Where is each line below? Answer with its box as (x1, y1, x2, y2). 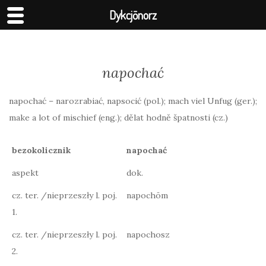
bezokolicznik (12, 145, 71, 156)
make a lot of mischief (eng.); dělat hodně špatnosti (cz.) (9, 112, 228, 123)
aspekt (12, 167, 39, 178)
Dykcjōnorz (109, 7, 157, 23)
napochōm (126, 190, 168, 201)
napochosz (126, 229, 170, 240)
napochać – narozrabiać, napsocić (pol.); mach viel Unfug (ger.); (9, 96, 257, 106)
